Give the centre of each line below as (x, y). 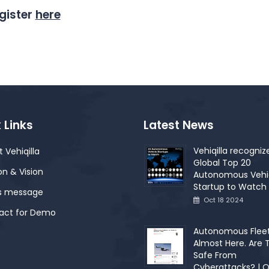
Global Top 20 (222, 163)
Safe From (215, 255)
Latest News (179, 125)
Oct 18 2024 (223, 200)
